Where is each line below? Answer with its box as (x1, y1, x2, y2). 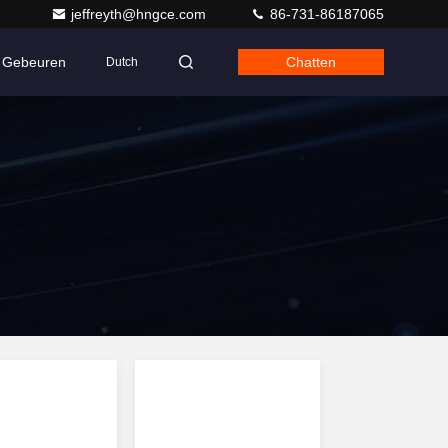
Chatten (286, 54, 336, 70)
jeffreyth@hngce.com (71, 6, 210, 22)
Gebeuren (2, 54, 66, 70)
